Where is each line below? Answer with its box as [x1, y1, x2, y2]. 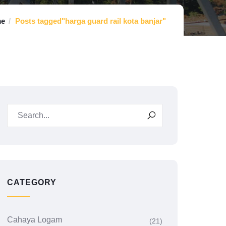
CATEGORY [7, 178, 56, 187]
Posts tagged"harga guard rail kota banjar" [15, 16, 166, 25]
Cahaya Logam [7, 215, 62, 224]
